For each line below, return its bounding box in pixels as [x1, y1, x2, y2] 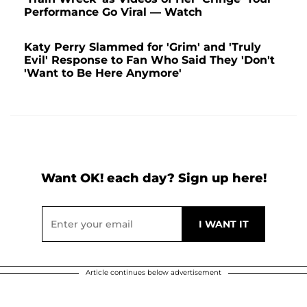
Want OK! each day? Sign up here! [40, 171, 267, 186]
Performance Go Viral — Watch [24, 5, 202, 19]
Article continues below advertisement [86, 268, 221, 278]
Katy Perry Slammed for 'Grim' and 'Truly [24, 40, 261, 54]
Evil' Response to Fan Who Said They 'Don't [24, 53, 275, 67]
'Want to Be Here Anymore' [24, 66, 182, 80]
